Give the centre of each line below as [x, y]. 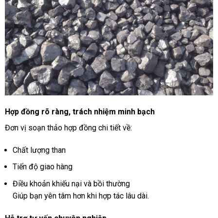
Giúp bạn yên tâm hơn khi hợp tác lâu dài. [81, 196]
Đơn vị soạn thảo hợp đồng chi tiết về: [68, 128]
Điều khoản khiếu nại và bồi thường [71, 183]
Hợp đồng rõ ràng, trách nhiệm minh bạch [80, 112]
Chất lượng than [39, 150]
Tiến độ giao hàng [42, 167]
